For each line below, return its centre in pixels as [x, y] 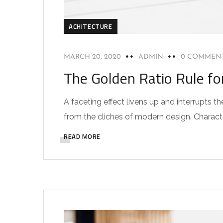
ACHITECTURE [91, 27]
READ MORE [82, 137]
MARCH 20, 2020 [92, 57]
